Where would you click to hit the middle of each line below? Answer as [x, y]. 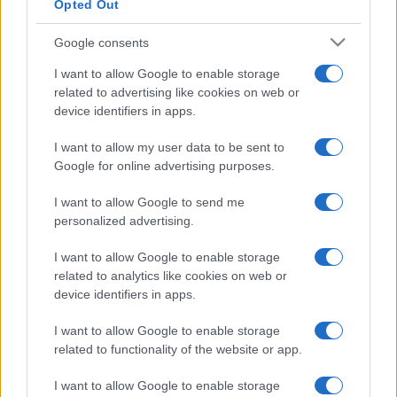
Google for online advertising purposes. [164, 166]
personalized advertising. [124, 221]
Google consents [101, 42]
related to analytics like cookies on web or [171, 276]
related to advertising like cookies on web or [177, 93]
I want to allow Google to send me [149, 202]
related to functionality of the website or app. [178, 350]
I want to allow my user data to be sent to [169, 148]
